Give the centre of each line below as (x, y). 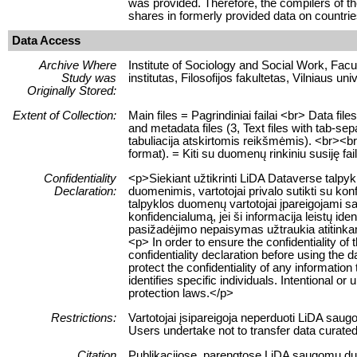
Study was (89, 78)
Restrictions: (84, 318)
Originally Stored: (72, 90)
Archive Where (78, 65)
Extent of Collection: (65, 115)
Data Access (46, 40)
